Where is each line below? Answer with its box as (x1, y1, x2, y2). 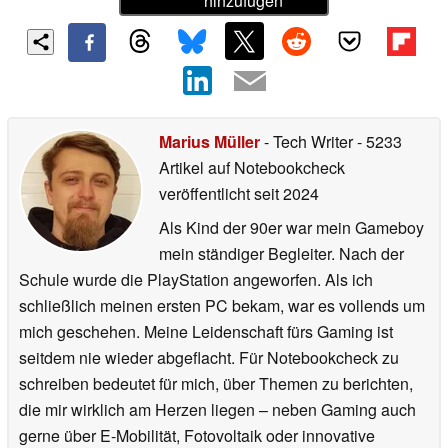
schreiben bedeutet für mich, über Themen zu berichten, (19, 372, 413, 396)
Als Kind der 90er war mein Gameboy (159, 216, 424, 240)
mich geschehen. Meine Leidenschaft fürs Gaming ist (19, 320, 393, 344)
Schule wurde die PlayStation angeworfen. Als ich (19, 268, 373, 292)
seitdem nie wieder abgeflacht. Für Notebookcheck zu (19, 346, 399, 370)
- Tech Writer (260, 130, 357, 154)
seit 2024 (250, 182, 319, 206)
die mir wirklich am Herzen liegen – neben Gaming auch (19, 398, 416, 422)
